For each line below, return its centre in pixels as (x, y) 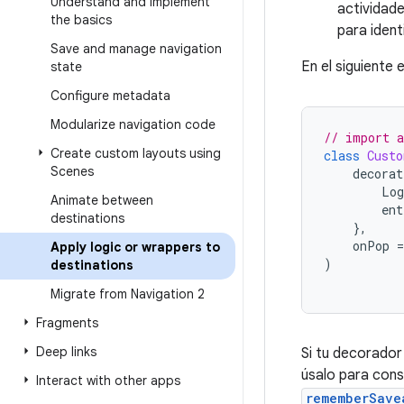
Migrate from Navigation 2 (128, 294)
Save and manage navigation (136, 49)
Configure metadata (110, 96)
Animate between (102, 200)
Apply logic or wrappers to (135, 247)
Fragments (67, 323)
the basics (81, 20)
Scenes (72, 171)
